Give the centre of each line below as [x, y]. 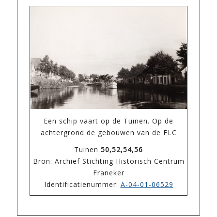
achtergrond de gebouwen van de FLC [108, 133]
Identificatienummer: [82, 185]
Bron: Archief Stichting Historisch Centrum [108, 161]
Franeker [108, 173]
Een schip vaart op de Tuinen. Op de [108, 121]
